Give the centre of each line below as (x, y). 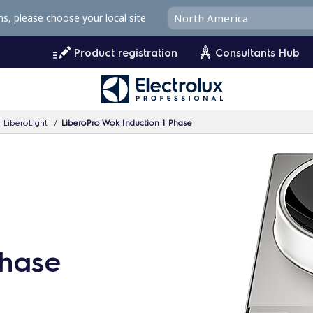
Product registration (126, 52)
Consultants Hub (257, 52)
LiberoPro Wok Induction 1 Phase (127, 122)
